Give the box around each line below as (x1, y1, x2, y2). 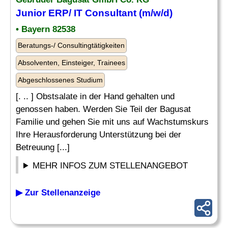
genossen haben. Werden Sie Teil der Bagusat (16, 104, 191, 114)
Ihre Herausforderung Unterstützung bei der (16, 130, 181, 139)
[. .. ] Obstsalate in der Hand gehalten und (16, 92, 175, 101)
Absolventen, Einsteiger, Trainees (18, 59, 125, 67)
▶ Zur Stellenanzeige (16, 188, 100, 197)
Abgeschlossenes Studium (18, 76, 103, 84)
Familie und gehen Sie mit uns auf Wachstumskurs (16, 117, 209, 127)
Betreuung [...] (16, 142, 70, 152)
